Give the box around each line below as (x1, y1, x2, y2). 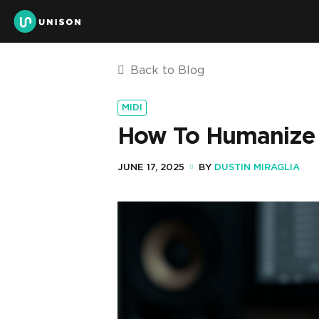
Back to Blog (130, 65, 204, 76)
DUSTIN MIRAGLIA (214, 163, 300, 172)
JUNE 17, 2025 (117, 163, 184, 172)
